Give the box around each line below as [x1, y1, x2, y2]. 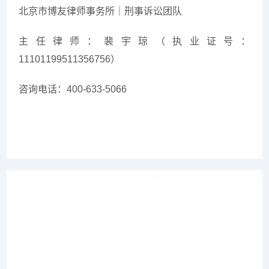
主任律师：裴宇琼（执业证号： [19, 36, 250, 47]
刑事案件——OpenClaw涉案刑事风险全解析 [25, 208, 202, 219]
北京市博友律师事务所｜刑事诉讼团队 [19, 6, 183, 17]
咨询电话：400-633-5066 [19, 84, 127, 95]
